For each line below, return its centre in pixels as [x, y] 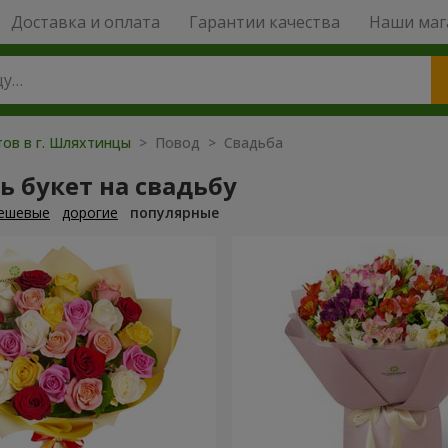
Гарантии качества [264, 22]
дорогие [90, 212]
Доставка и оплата [85, 22]
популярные [174, 212]
